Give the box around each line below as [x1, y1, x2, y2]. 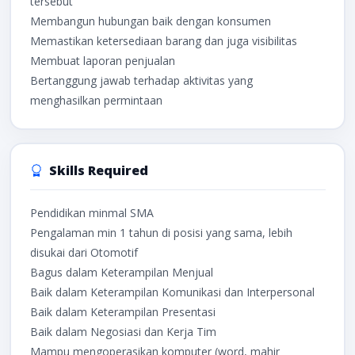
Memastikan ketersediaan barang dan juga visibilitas [29, 32, 297, 48]
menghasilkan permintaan [29, 92, 162, 108]
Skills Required [48, 161, 148, 179]
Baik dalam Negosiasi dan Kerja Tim [29, 323, 216, 339]
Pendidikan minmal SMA [29, 204, 154, 220]
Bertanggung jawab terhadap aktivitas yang [29, 72, 253, 88]
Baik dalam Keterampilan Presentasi [29, 303, 216, 319]
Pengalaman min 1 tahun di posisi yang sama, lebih [29, 224, 292, 240]
